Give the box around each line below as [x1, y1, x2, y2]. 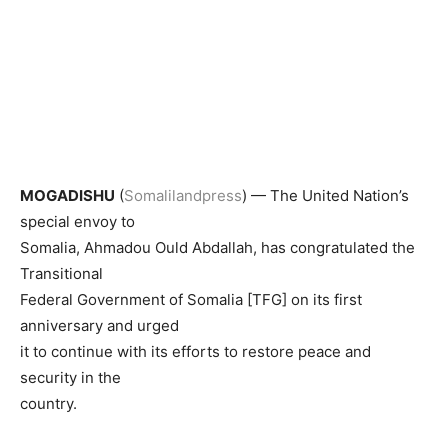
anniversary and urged [20, 316, 179, 335]
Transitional [20, 264, 103, 283]
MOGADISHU [20, 186, 115, 205]
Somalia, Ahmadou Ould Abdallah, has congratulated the [20, 238, 415, 257]
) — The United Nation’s [242, 186, 409, 205]
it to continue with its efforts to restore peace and [20, 342, 371, 361]
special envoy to [20, 212, 135, 231]
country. [20, 394, 77, 413]
